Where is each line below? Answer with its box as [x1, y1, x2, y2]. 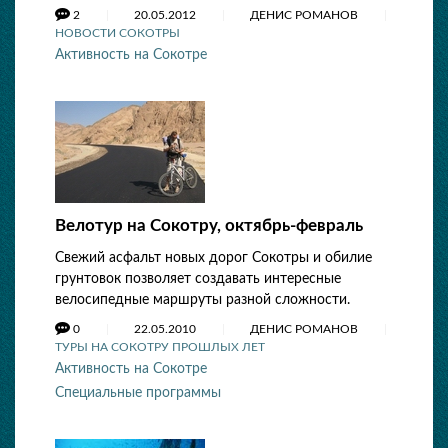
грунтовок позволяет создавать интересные [55, 272, 341, 286]
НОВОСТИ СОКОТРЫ [55, 27, 180, 39]
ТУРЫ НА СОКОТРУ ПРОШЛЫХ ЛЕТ [55, 341, 265, 353]
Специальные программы [55, 386, 221, 400]
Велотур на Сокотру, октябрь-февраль [55, 217, 363, 234]
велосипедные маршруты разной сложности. [55, 293, 350, 307]
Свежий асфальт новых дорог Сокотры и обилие [55, 251, 372, 265]
